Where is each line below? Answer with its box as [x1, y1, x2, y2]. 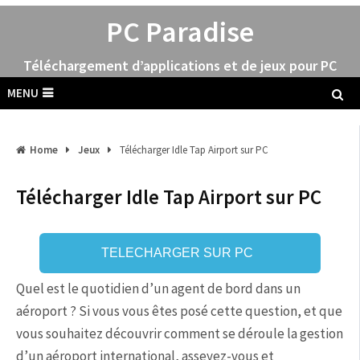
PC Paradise [105, 14, 254, 50]
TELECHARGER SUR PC [101, 246, 253, 260]
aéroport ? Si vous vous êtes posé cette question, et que [16, 302, 342, 320]
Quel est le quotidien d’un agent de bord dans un [16, 280, 301, 297]
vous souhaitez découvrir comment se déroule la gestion [16, 325, 343, 342]
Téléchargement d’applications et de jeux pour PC [22, 56, 337, 75]
